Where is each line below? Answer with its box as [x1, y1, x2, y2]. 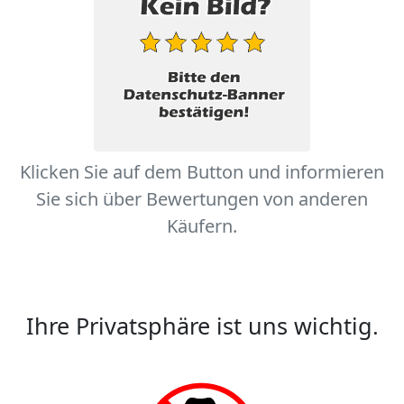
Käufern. [167, 214, 237, 238]
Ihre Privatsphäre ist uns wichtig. [25, 310, 379, 341]
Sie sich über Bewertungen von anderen [36, 187, 368, 211]
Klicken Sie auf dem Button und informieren [20, 160, 384, 184]
